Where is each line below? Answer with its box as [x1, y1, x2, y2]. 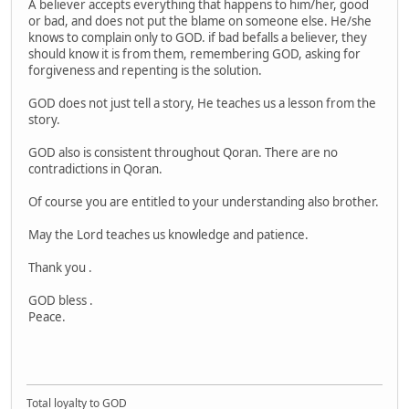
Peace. [28, 308, 66, 325]
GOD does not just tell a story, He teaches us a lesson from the [28, 94, 376, 111]
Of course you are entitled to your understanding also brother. [28, 193, 379, 210]
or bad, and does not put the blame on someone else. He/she [28, 12, 372, 29]
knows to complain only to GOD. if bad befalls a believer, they [28, 28, 367, 46]
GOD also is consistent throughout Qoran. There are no [28, 143, 338, 161]
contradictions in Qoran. [28, 160, 163, 177]
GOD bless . [28, 291, 93, 309]
